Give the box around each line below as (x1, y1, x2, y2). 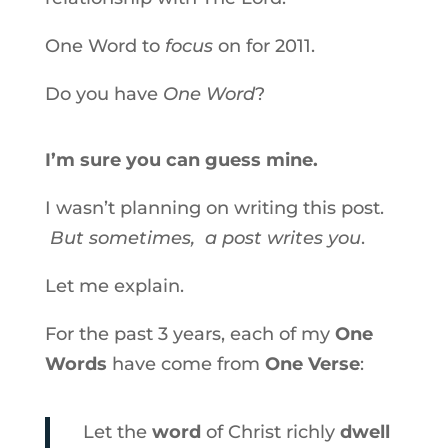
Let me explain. (44, 275, 184, 297)
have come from (106, 353, 265, 375)
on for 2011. (212, 35, 315, 57)
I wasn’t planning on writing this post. (44, 197, 384, 219)
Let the (82, 421, 152, 443)
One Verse (264, 353, 360, 375)
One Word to (44, 35, 165, 57)
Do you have (44, 83, 163, 105)
